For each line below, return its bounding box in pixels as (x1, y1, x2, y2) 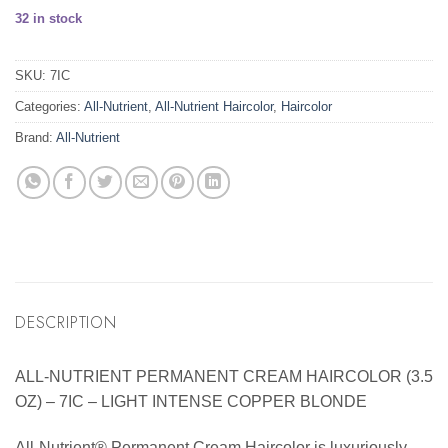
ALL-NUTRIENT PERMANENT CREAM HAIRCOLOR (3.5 (15, 368, 433, 386)
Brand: (15, 130, 56, 146)
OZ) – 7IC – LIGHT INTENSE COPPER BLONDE (15, 393, 367, 411)
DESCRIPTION (15, 311, 117, 335)
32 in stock (15, 10, 82, 26)
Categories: (15, 99, 84, 115)
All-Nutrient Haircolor (155, 99, 273, 115)
